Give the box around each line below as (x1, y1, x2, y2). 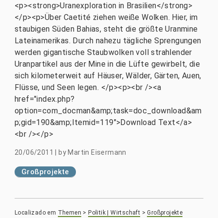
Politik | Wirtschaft (88, 209, 141, 216)
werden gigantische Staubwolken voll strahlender (15, 48, 192, 57)
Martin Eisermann (68, 148, 127, 156)
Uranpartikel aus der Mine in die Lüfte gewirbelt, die (15, 59, 200, 69)
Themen (57, 209, 82, 216)
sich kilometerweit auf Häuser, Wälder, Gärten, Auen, (15, 71, 201, 80)
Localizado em (15, 209, 56, 216)
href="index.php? (15, 94, 75, 104)
